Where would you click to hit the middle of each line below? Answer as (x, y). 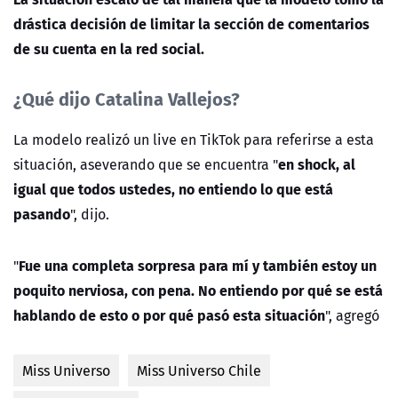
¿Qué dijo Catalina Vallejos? (127, 99)
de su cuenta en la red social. (111, 49)
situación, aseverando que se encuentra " (146, 165)
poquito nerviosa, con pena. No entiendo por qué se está (198, 291)
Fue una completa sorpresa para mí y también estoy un (198, 266)
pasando (42, 214)
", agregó (352, 316)
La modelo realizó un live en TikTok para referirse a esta (194, 140)
